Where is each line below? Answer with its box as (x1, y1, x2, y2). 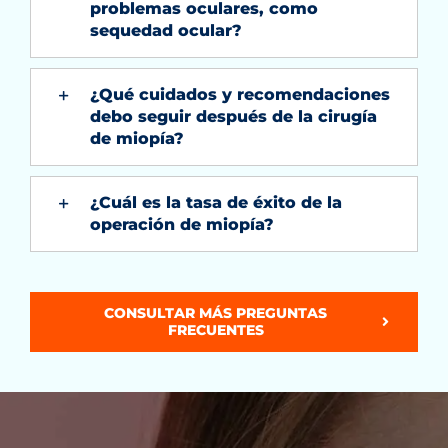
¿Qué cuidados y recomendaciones (89, 84, 390, 104)
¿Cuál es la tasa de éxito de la (89, 192, 342, 212)
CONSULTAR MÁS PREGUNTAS (104, 303, 328, 322)
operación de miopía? (89, 214, 274, 234)
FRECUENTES (167, 320, 264, 339)
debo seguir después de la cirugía (89, 106, 377, 126)
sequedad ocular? (89, 20, 242, 40)
